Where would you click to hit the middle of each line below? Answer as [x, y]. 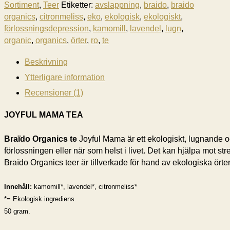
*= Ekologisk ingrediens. [40, 199]
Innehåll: [19, 187]
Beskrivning [46, 62]
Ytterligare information [65, 78]
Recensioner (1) [54, 93]
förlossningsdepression [46, 29]
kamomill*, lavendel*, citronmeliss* [85, 187]
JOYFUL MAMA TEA [44, 115]
